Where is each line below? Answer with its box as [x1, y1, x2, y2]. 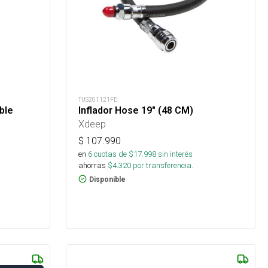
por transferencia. [131, 160, 194, 170]
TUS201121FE [78, 95, 118, 103]
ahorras [78, 160, 106, 170]
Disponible [89, 175, 126, 184]
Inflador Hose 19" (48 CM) [78, 104, 194, 116]
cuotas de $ [92, 148, 134, 159]
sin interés [158, 148, 193, 159]
